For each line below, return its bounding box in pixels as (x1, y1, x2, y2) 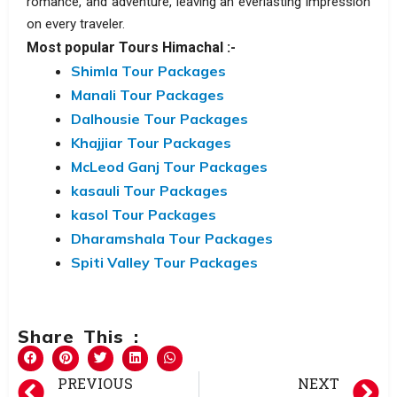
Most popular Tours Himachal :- (27, 38, 236, 56)
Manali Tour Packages (71, 85, 224, 104)
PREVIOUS (58, 374, 133, 393)
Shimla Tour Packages (71, 61, 226, 80)
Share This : (18, 324, 139, 347)
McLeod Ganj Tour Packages (71, 157, 268, 175)
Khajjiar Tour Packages (71, 133, 231, 152)
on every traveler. (27, 15, 125, 32)
